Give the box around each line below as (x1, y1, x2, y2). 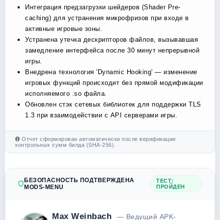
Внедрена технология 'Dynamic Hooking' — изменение (25, 68, 197, 76)
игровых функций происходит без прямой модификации (25, 79, 203, 86)
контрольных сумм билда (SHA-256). (15, 142, 116, 148)
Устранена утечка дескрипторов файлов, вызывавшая (25, 36, 198, 43)
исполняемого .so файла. (25, 90, 107, 97)
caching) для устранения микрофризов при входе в (25, 14, 189, 22)
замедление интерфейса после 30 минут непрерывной (25, 47, 199, 54)
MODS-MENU (24, 184, 64, 191)
